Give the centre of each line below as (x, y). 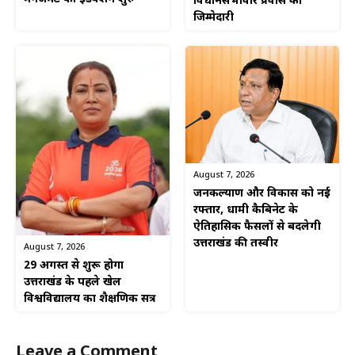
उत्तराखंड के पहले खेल (73, 283)
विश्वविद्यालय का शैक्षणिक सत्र (90, 300)
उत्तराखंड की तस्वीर (236, 243)
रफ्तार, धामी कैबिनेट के (246, 210)
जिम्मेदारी (214, 17)
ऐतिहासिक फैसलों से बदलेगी (257, 227)
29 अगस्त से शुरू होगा (74, 266)
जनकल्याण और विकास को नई (262, 193)
